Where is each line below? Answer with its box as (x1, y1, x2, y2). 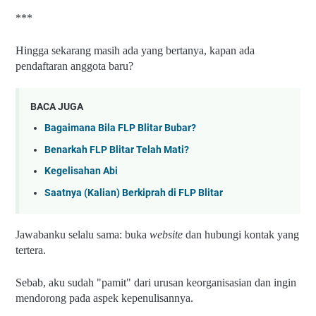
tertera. (16, 244, 46, 257)
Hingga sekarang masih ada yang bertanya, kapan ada (16, 44, 255, 57)
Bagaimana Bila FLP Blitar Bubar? (44, 122, 196, 135)
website (150, 229, 183, 241)
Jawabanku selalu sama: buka (16, 229, 150, 241)
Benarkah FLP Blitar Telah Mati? (44, 143, 189, 156)
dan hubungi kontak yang (183, 229, 299, 241)
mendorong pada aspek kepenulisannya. (16, 292, 193, 305)
